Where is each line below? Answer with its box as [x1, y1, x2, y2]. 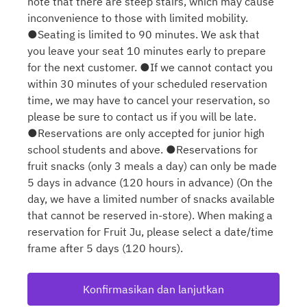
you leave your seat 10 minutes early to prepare [27, 44, 266, 58]
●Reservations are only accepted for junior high [27, 126, 265, 140]
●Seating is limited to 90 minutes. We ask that [27, 27, 260, 41]
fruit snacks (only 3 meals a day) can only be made [27, 159, 277, 173]
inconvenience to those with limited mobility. [27, 11, 248, 25]
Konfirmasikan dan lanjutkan [83, 282, 224, 296]
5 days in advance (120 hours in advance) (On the [27, 175, 273, 189]
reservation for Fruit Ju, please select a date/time [27, 225, 273, 238]
